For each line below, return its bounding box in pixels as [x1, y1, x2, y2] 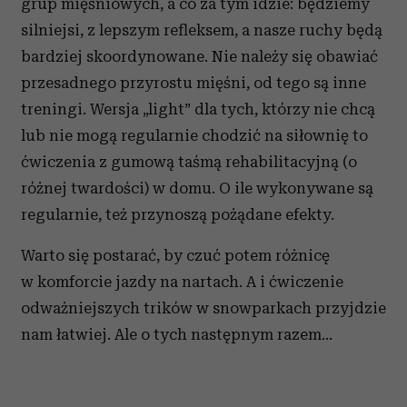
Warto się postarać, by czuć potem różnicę [21, 246, 330, 264]
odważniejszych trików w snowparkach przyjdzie [21, 299, 386, 317]
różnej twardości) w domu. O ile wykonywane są [21, 179, 373, 197]
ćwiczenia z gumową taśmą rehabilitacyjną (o [21, 153, 357, 171]
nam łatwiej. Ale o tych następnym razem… [21, 325, 333, 343]
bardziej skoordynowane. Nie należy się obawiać [21, 47, 378, 65]
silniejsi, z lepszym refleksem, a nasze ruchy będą [21, 21, 382, 39]
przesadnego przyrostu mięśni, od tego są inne [21, 74, 366, 92]
